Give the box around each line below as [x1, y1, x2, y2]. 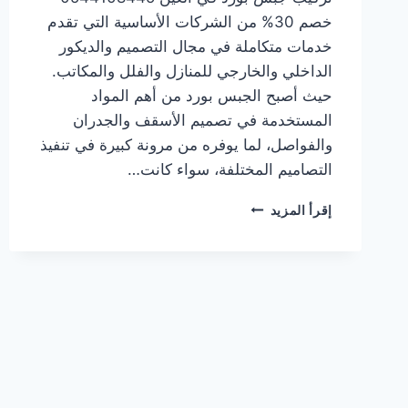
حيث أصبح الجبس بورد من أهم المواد [91, 86, 332, 105]
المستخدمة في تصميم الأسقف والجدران [73, 110, 332, 129]
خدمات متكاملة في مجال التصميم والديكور [59, 36, 332, 56]
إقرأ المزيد [270, 202, 332, 218]
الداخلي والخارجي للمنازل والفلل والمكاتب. [52, 61, 332, 80]
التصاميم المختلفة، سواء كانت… [127, 159, 332, 178]
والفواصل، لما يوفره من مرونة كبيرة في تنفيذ [40, 135, 332, 154]
